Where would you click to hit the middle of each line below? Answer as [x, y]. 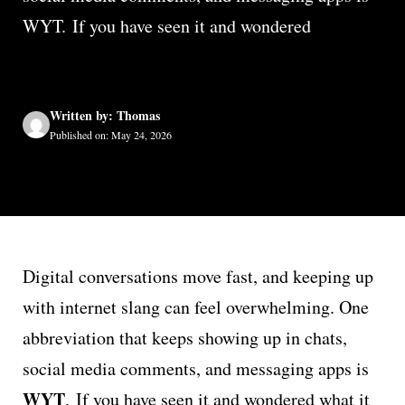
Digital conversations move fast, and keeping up [198, 276]
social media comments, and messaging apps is [196, 368]
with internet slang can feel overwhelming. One [196, 307]
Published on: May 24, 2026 [111, 135]
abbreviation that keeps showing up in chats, [185, 338]
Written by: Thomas [105, 115]
